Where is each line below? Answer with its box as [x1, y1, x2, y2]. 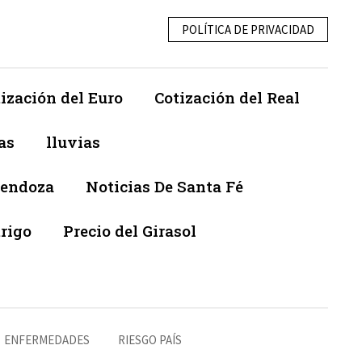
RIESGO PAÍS [118, 332, 182, 348]
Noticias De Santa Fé [86, 176, 243, 197]
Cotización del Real [154, 87, 300, 108]
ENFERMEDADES [4, 332, 90, 348]
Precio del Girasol [63, 221, 196, 242]
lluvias [46, 132, 100, 153]
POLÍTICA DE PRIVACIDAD [182, 21, 314, 37]
